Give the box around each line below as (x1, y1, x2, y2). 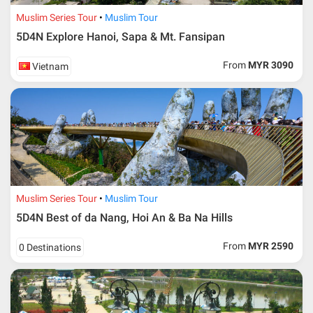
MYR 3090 (248, 59, 294, 71)
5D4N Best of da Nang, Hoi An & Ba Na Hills (16, 211, 233, 225)
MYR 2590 (248, 240, 294, 252)
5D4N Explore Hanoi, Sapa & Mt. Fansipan (16, 30, 226, 44)
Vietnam (30, 61, 69, 73)
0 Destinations (19, 242, 82, 254)
